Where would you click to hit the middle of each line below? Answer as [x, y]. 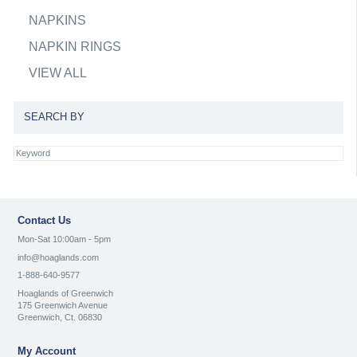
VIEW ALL [57, 73]
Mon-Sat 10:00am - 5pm [64, 239]
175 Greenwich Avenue [63, 306]
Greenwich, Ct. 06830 [60, 318]
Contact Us [44, 220]
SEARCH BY [54, 117]
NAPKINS [57, 20]
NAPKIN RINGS [75, 46]
